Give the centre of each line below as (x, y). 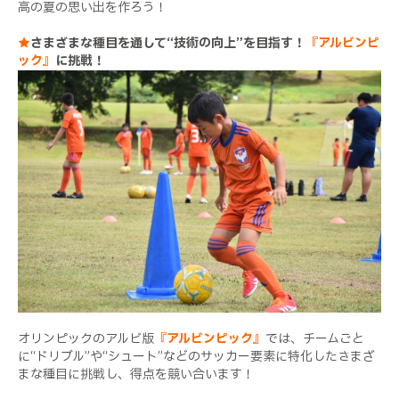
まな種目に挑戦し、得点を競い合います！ (136, 374)
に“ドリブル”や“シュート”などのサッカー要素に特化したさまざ (196, 356)
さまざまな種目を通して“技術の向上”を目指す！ (168, 43)
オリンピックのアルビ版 (86, 338)
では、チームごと (315, 338)
